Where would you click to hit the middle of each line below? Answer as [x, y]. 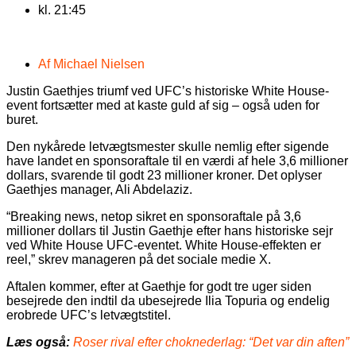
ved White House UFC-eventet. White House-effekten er [164, 245]
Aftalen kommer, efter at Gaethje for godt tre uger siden [159, 286]
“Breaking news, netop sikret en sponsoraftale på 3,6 [154, 217]
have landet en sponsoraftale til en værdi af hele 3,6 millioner [177, 161]
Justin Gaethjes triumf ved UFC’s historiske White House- [168, 91]
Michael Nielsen [97, 64]
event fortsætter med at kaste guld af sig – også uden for [163, 105]
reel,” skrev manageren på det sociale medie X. [139, 259]
